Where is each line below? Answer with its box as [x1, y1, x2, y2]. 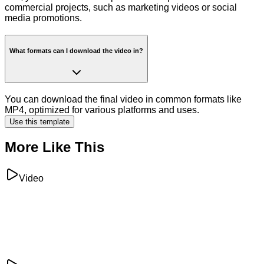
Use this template [9, 117, 70, 126]
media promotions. [5, 13, 82, 24]
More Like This [5, 139, 104, 156]
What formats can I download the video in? [9, 47, 143, 55]
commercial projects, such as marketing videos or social [5, 2, 237, 13]
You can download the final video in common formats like [5, 94, 242, 104]
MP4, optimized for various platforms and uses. [5, 104, 199, 115]
